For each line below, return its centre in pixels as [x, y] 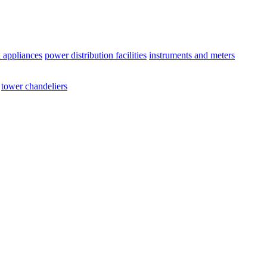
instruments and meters [192, 55]
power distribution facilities [96, 55]
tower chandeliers [34, 86]
